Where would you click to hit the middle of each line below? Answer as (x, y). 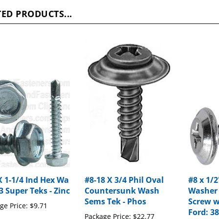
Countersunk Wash (122, 182)
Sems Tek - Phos (116, 192)
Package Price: (108, 207)
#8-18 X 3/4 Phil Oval (124, 171)
